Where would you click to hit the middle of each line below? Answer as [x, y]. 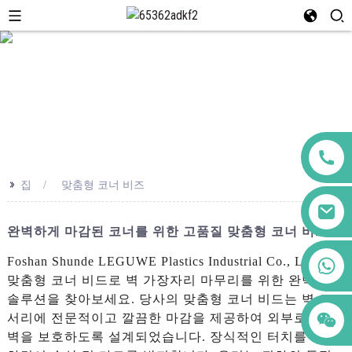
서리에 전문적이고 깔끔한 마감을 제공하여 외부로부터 [170, 317]
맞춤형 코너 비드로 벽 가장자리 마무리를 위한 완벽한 [167, 280]
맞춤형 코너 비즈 [103, 184]
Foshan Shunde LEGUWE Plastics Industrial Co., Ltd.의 [169, 261]
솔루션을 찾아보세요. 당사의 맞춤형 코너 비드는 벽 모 [169, 299]
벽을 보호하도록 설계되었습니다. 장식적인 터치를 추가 [172, 336]
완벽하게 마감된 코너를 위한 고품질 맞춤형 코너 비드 [167, 231]
